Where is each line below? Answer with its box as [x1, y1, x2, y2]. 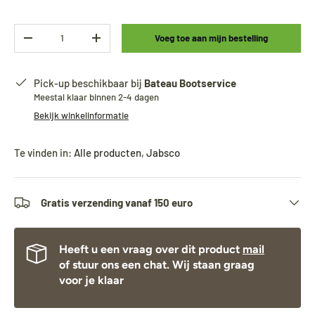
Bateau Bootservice [144, 76, 236, 89]
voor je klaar [59, 273, 124, 287]
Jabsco [146, 146, 180, 159]
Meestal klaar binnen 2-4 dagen [34, 91, 159, 103]
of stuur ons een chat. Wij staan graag [59, 257, 255, 271]
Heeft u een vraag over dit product [59, 242, 243, 256]
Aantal [14, 24, 41, 36]
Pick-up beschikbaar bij [34, 76, 144, 89]
